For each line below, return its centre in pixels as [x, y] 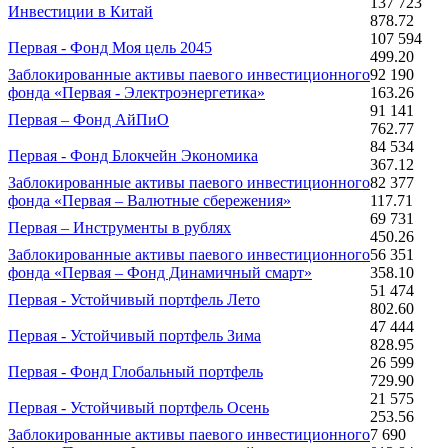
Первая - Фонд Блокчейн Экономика [133, 155]
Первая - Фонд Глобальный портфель [135, 371]
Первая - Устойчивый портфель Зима [134, 335]
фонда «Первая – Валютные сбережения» [149, 200]
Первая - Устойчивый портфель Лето [134, 299]
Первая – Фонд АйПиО [88, 119]
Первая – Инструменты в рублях [119, 227]
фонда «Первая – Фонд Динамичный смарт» [160, 272]
